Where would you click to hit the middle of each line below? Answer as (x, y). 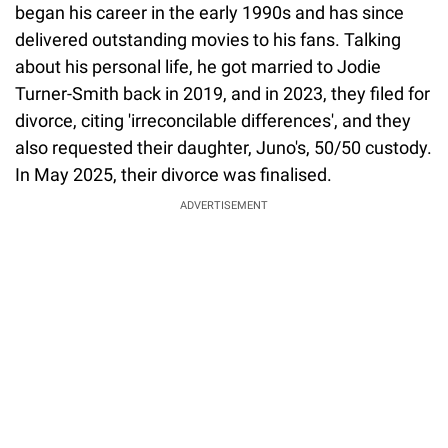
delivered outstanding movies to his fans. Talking (208, 39)
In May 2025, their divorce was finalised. (173, 174)
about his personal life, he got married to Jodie (198, 66)
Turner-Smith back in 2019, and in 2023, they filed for (222, 93)
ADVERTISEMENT (224, 205)
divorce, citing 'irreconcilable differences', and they (213, 120)
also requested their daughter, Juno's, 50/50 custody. (223, 147)
